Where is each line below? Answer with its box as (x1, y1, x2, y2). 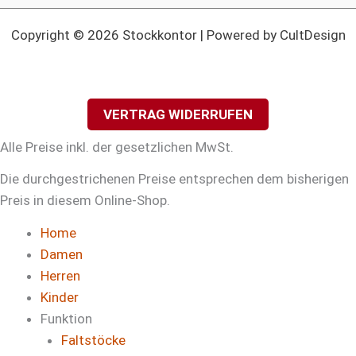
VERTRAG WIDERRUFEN (103, 106, 253, 123)
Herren (41, 268, 80, 284)
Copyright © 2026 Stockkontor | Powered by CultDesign (10, 27, 346, 44)
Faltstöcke (60, 332, 126, 349)
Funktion (41, 311, 92, 327)
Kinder (41, 289, 79, 306)
